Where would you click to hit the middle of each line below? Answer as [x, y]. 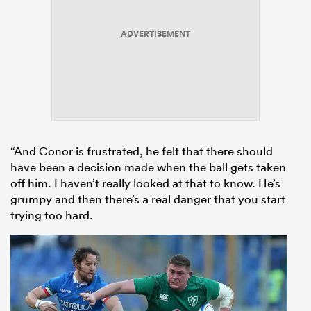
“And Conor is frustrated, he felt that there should [142, 151]
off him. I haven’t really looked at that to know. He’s [145, 183]
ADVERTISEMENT [155, 34]
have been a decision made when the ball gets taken [148, 167]
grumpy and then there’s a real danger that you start [148, 199]
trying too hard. [52, 215]
